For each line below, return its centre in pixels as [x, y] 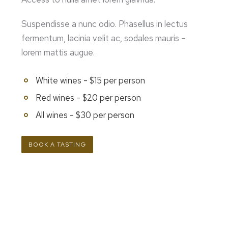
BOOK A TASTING [58, 144]
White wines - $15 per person [90, 80]
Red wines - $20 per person [88, 97]
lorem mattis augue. [59, 52]
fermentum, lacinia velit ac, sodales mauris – [104, 38]
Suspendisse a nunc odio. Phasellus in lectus [105, 24]
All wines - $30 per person [85, 115]
